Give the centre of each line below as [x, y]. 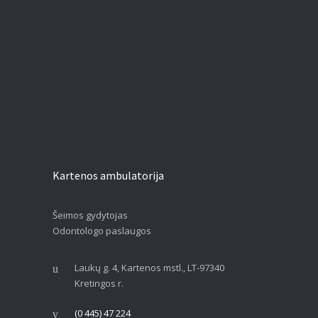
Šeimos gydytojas [90, 215]
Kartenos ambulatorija [108, 176]
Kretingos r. [99, 284]
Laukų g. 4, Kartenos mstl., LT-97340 [149, 268]
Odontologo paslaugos [102, 231]
